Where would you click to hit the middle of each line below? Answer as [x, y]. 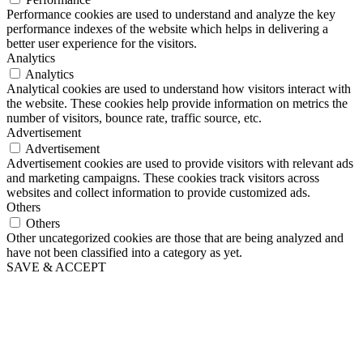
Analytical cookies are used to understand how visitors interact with [179, 89]
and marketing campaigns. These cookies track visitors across [163, 178]
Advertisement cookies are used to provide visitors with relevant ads [180, 164]
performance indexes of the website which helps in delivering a [167, 29]
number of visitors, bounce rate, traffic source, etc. [134, 118]
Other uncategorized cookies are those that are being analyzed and [175, 238]
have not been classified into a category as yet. [124, 253]
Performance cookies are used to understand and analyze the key [171, 15]
